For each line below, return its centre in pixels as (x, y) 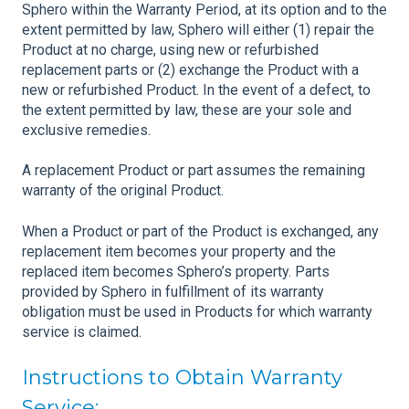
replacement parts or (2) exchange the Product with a (190, 69)
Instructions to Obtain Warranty (182, 377)
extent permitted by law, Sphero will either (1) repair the (198, 29)
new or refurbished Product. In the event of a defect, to (196, 89)
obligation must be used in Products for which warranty (197, 311)
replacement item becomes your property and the (179, 251)
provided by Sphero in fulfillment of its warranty (173, 291)
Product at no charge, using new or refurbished (170, 49)
